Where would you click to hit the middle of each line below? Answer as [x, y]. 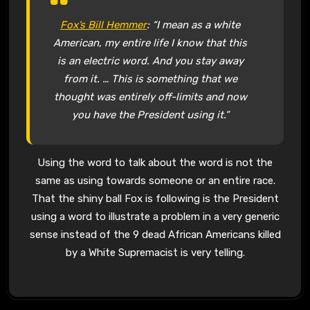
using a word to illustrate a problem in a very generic [155, 216]
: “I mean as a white [194, 25]
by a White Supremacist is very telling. [155, 252]
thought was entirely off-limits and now [150, 97]
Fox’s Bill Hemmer [104, 25]
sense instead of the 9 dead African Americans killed [155, 234]
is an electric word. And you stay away [150, 61]
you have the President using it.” [150, 115]
